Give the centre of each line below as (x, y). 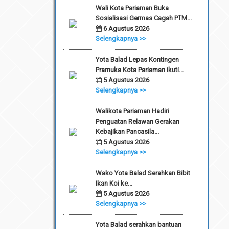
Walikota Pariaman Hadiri (132, 111)
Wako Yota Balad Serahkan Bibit (143, 173)
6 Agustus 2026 (125, 28)
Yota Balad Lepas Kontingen (137, 59)
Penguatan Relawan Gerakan (137, 121)
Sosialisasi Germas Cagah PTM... (143, 18)
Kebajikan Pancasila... (127, 131)
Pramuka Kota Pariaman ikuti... (139, 70)
